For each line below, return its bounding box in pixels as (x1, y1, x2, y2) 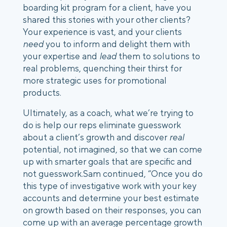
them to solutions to (117, 51, 200, 62)
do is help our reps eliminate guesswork (23, 120, 181, 131)
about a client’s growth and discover (23, 132, 169, 143)
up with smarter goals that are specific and (23, 156, 192, 167)
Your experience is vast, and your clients (23, 26, 182, 37)
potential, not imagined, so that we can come (23, 144, 202, 155)
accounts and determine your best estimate (23, 193, 199, 204)
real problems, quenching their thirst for (23, 63, 182, 74)
